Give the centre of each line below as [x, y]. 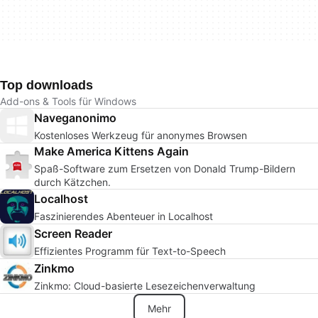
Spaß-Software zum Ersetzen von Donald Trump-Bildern [165, 169]
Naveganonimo [75, 117]
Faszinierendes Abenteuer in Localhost [124, 216]
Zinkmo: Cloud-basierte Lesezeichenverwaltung [145, 285]
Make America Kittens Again [111, 151]
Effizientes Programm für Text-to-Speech [130, 251]
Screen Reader [73, 233]
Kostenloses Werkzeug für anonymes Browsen [141, 135]
